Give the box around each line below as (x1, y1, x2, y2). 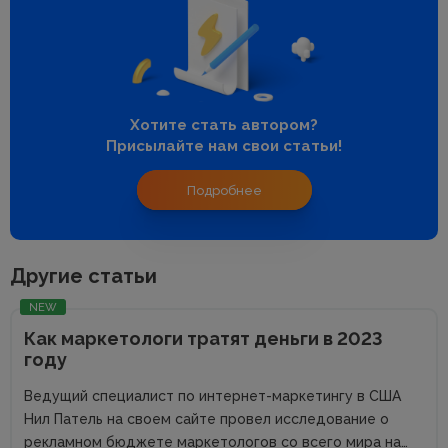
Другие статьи (10, 264, 157, 289)
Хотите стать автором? (130, 116, 318, 135)
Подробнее (186, 182, 262, 198)
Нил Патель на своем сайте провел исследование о (24, 411, 389, 428)
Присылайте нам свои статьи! (106, 137, 342, 156)
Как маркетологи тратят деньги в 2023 (24, 328, 383, 350)
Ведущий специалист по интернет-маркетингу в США (24, 388, 401, 405)
